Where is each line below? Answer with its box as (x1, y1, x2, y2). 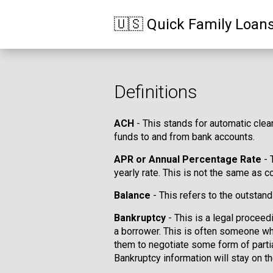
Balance (114, 190, 151, 201)
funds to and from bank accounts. (114, 131, 255, 143)
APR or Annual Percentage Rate (114, 154, 261, 165)
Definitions (114, 81, 197, 102)
